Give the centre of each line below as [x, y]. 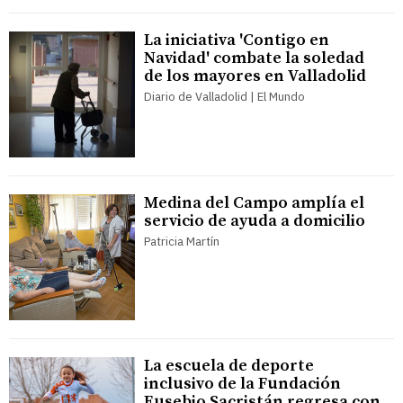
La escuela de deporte [229, 366]
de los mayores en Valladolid [255, 76]
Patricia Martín [182, 242]
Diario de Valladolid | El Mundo [224, 97]
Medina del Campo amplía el [254, 203]
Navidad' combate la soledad [254, 58]
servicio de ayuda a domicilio [255, 221]
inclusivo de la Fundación [242, 384]
